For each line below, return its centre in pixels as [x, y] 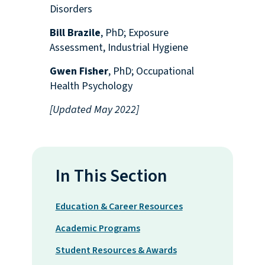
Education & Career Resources [119, 207]
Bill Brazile [75, 33]
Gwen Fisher [79, 72]
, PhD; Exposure [134, 33]
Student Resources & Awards [116, 251]
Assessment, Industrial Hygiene [120, 48]
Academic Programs [98, 229]
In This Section [111, 176]
